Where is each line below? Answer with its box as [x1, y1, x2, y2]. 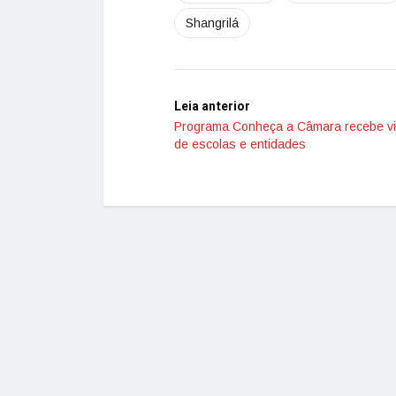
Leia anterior [174, 97, 250, 116]
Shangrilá [186, 16, 239, 30]
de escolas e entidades [174, 137, 306, 151]
